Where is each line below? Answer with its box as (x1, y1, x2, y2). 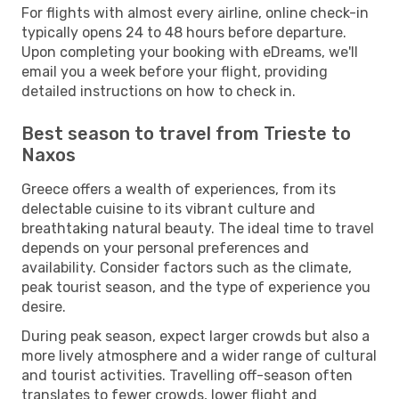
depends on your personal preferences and (21, 239, 309, 256)
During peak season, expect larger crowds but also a (21, 327, 370, 345)
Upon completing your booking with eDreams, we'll (21, 43, 358, 61)
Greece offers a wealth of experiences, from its (21, 180, 336, 198)
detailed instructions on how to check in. (21, 82, 296, 100)
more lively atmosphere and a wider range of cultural (21, 346, 377, 364)
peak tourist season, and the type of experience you (21, 278, 370, 296)
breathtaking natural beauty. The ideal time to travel (21, 219, 374, 237)
